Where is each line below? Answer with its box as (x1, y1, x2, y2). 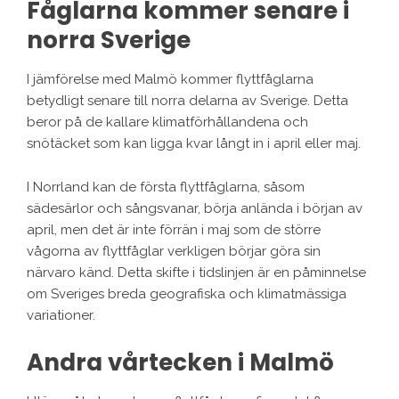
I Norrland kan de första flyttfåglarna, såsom (27, 179, 305, 196)
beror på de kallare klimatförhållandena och (27, 114, 308, 131)
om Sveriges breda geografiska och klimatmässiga (27, 286, 346, 303)
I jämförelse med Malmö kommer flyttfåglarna (27, 71, 313, 88)
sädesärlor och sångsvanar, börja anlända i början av (27, 200, 362, 217)
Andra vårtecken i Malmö (27, 346, 334, 379)
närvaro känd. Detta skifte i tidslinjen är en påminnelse (27, 265, 366, 281)
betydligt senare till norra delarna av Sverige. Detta (27, 93, 348, 110)
